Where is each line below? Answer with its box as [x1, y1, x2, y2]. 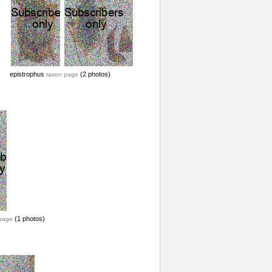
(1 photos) [12, 215, 45, 222]
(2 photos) [78, 70, 110, 78]
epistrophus [9, 70, 46, 78]
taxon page [46, 71, 78, 78]
